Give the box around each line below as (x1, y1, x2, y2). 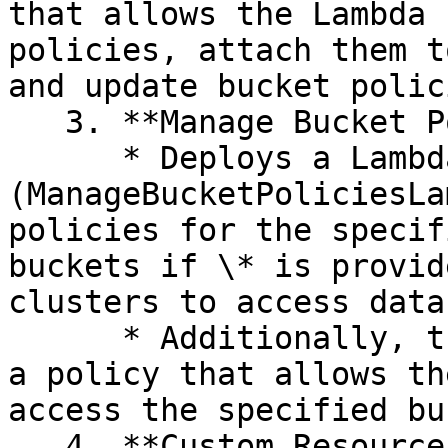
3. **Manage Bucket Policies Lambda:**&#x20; (8, 104, 65, 140)
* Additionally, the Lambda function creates (8, 320, 122, 356)
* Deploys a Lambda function (8, 140, 122, 176)
